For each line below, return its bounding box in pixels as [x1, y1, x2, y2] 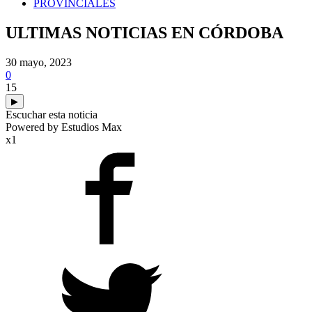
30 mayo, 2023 [6, 56, 72, 68]
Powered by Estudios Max [6, 120, 122, 133]
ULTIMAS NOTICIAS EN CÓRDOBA [6, 23, 283, 42]
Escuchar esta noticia [6, 108, 97, 120]
